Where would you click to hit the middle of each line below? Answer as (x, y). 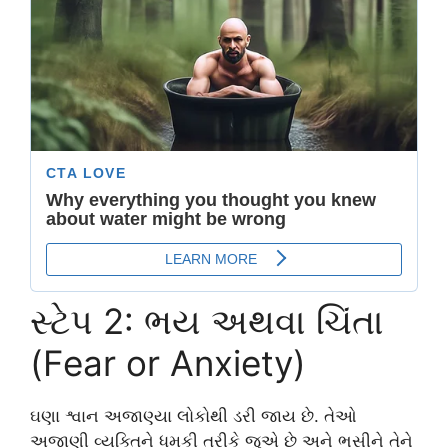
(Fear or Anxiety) (168, 363)
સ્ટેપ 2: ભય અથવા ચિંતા (207, 321)
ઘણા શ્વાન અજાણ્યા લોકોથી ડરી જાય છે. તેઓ (193, 416)
